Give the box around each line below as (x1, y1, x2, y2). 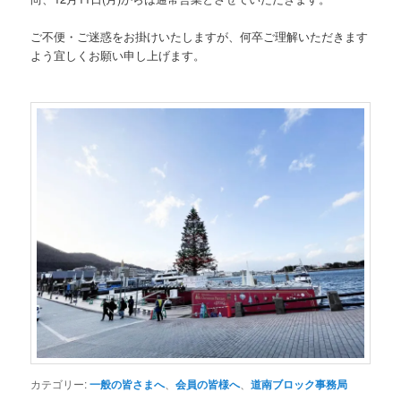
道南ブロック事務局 (251, 376, 348, 393)
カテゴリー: (30, 376, 88, 392)
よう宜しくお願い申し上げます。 (30, 46, 206, 64)
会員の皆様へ (175, 376, 241, 393)
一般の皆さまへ (90, 376, 166, 393)
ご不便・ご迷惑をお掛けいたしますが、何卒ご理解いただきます (30, 27, 369, 45)
